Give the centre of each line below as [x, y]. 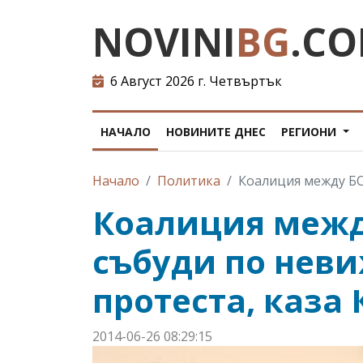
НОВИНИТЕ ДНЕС [216, 131]
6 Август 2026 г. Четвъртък [194, 81]
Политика [189, 180]
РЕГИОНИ [310, 131]
